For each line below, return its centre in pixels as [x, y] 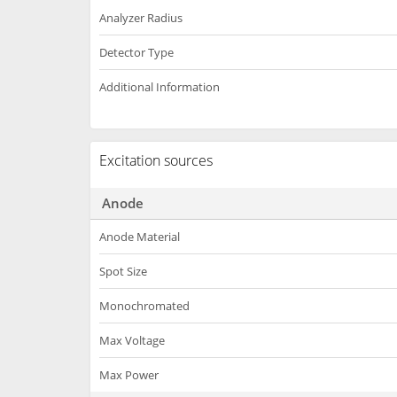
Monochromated [144, 306]
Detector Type [136, 52]
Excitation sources [156, 160]
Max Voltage [132, 340]
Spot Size [123, 271]
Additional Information [160, 87]
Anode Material [140, 237]
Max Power [129, 375]
